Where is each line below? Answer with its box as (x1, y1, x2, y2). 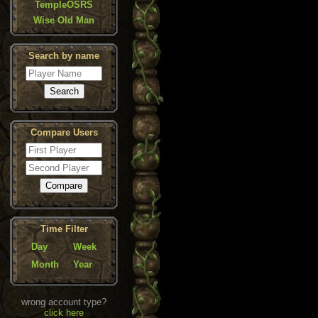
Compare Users (30, 127, 98, 138)
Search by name (28, 50, 99, 61)
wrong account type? (21, 297, 106, 307)
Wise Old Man (33, 15, 94, 26)
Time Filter (40, 224, 88, 234)
